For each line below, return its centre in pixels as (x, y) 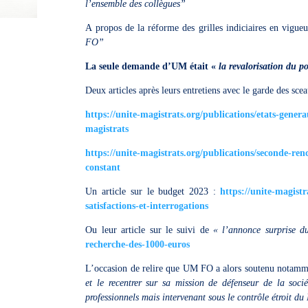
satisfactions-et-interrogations (147, 206)
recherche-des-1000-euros (138, 244)
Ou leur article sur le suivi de (150, 230)
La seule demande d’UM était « (152, 66)
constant (103, 167)
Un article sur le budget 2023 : (153, 191)
